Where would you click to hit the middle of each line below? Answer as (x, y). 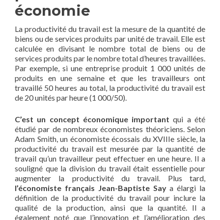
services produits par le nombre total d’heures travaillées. (110, 58)
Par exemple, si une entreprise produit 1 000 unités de (110, 68)
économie (53, 10)
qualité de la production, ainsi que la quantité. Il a (110, 207)
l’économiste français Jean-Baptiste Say (91, 188)
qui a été (188, 119)
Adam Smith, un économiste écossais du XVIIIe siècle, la (110, 138)
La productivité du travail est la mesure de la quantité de (110, 28)
